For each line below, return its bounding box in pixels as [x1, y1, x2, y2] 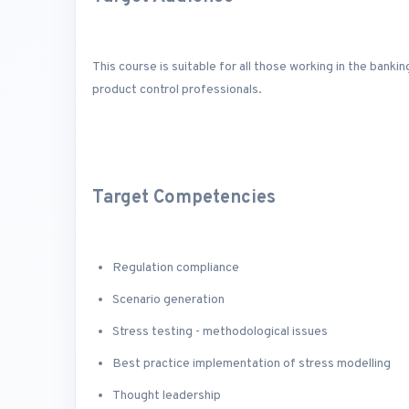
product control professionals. [92, 82, 262, 99]
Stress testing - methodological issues [112, 324, 328, 341]
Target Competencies [92, 185, 276, 210]
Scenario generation [112, 292, 225, 309]
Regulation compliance [112, 260, 239, 277]
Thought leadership [112, 388, 221, 404]
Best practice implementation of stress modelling [112, 356, 391, 372]
